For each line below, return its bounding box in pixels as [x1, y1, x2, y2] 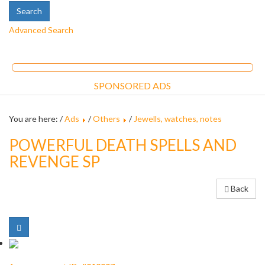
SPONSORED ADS [94, 80, 171, 91]
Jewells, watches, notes [134, 114, 222, 124]
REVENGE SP [9, 152, 100, 171]
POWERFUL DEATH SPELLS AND [9, 135, 237, 154]
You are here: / [9, 114, 64, 124]
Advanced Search [9, 25, 73, 35]
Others [93, 114, 120, 124]
